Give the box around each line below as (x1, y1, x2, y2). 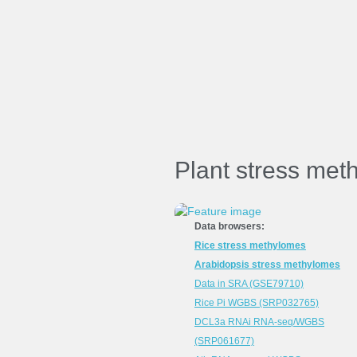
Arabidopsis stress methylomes (194, 259, 340, 270)
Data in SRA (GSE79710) (194, 278, 304, 289)
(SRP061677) (194, 335, 254, 347)
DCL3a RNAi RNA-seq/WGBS (194, 316, 324, 328)
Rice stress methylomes (194, 240, 306, 251)
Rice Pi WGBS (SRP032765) (194, 297, 319, 308)
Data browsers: (194, 221, 265, 232)
